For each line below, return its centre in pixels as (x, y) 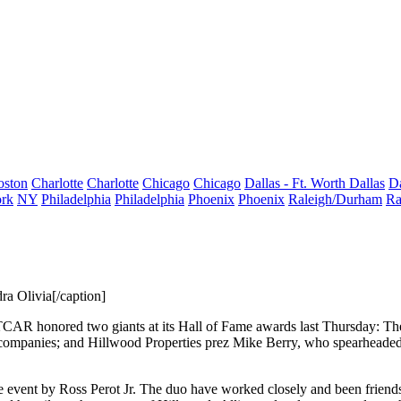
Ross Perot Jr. (98, 389)
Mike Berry (265, 342)
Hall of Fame (213, 326)
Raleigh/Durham (335, 199)
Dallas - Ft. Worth (297, 183)
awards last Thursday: (318, 326)
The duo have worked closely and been (249, 389)
